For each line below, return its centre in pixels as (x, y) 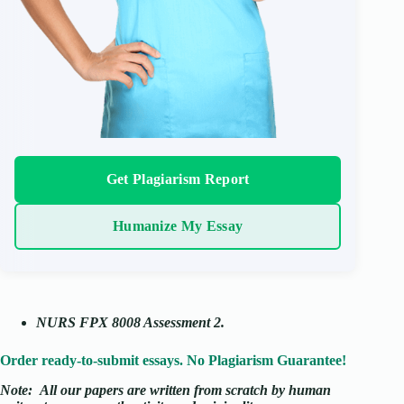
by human (299, 390)
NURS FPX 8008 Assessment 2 (129, 323)
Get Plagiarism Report (178, 179)
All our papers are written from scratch (154, 390)
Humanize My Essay (178, 226)
